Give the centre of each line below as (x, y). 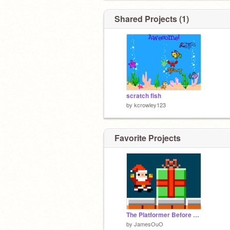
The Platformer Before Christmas (196, 215)
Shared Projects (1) (152, 19)
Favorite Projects (148, 138)
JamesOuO (149, 224)
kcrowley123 (150, 105)
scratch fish (144, 96)
